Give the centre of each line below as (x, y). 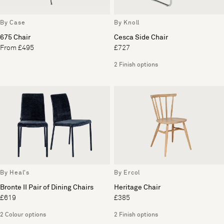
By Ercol (127, 173)
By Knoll (127, 23)
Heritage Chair (137, 188)
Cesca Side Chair (141, 37)
